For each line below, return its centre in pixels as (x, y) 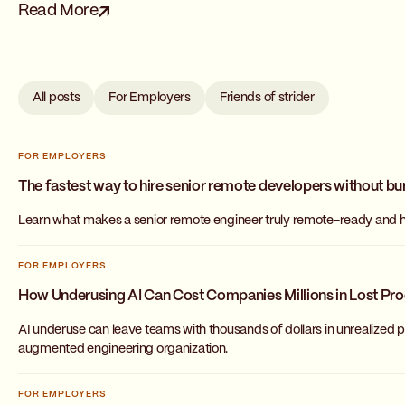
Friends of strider (267, 98)
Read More (58, 11)
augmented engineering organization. (123, 349)
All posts (57, 98)
